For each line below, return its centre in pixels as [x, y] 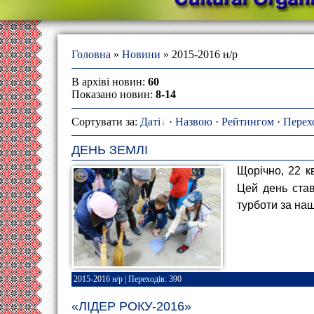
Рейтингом [248, 122]
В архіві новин [107, 82]
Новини [141, 54]
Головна [91, 54]
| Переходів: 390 [152, 279]
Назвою [194, 122]
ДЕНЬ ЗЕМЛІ [110, 150]
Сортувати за [103, 122]
